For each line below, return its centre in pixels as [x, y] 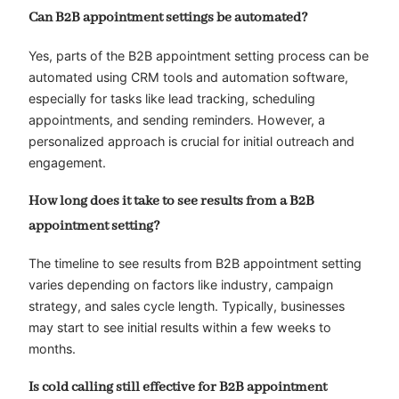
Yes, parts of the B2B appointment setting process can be [199, 56]
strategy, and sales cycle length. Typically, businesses [187, 306]
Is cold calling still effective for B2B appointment [178, 388]
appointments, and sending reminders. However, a [177, 120]
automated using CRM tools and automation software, [188, 77]
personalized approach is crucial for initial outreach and [191, 142]
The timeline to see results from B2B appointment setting [195, 264]
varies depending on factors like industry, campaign [181, 285]
